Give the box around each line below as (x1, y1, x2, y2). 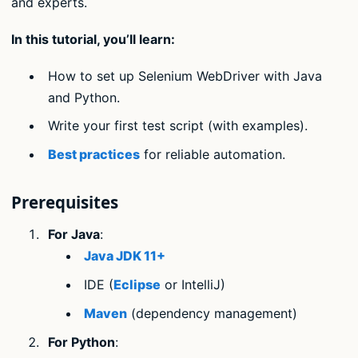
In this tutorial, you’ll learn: (11, 31, 175, 48)
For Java (47, 226, 100, 243)
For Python (47, 333, 115, 350)
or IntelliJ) (161, 276, 226, 293)
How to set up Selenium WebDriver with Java (47, 67, 322, 84)
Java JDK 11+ (84, 248, 166, 265)
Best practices (47, 146, 140, 163)
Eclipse (113, 276, 161, 293)
